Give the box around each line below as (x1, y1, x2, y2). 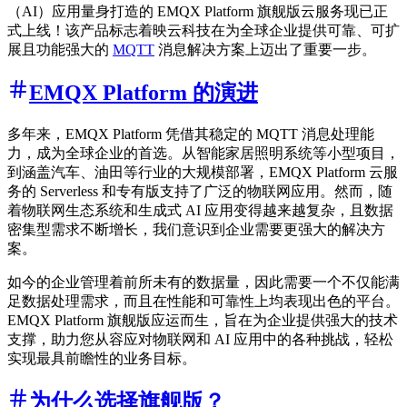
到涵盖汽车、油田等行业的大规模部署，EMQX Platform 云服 (7, 164, 398, 181)
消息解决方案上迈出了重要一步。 (154, 42, 376, 58)
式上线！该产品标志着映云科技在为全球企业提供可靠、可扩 (7, 23, 400, 39)
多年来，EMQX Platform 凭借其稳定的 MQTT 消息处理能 (7, 126, 374, 143)
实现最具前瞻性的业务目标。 (7, 351, 196, 367)
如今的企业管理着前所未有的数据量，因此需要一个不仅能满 (7, 274, 400, 291)
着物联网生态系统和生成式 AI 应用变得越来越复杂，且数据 (7, 203, 393, 219)
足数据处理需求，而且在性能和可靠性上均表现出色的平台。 (7, 293, 400, 310)
